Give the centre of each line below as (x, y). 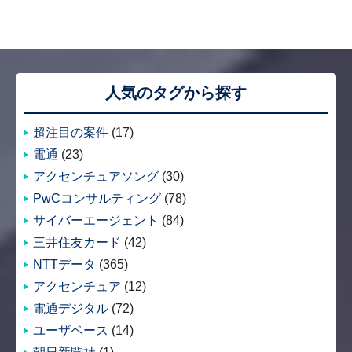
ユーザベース (71, 330)
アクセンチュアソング (96, 176)
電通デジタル (71, 308)
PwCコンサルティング (97, 198)
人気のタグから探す (176, 93)
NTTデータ (64, 264)
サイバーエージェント (96, 220)
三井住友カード (77, 242)
